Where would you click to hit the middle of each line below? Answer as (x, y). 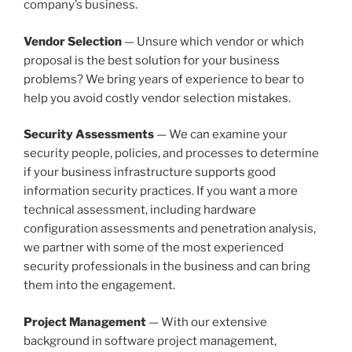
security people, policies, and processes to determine (171, 154)
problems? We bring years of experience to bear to (164, 79)
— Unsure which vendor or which (213, 41)
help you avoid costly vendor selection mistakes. (157, 98)
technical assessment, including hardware (140, 210)
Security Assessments (89, 135)
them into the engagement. (99, 286)
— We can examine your (221, 135)
